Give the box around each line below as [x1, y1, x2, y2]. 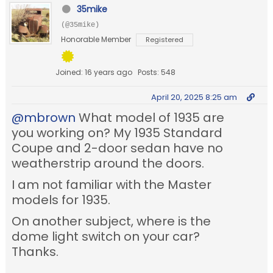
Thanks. [12, 243, 59, 261]
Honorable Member [61, 34, 132, 45]
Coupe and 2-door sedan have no [12, 140, 224, 157]
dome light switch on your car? [12, 228, 200, 246]
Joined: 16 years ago [55, 67, 133, 78]
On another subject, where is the [12, 213, 211, 230]
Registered [146, 35, 184, 45]
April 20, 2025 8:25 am [151, 91, 237, 104]
